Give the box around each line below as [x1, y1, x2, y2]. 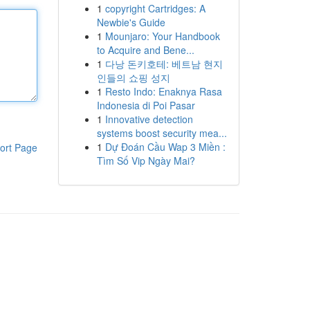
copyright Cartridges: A [104, 1, 206, 15]
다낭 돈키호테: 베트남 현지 [104, 57, 223, 71]
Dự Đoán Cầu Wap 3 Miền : [104, 140, 226, 154]
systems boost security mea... [96, 126, 227, 140]
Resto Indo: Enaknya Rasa [104, 84, 222, 98]
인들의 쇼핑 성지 [96, 71, 170, 84]
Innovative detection [104, 112, 193, 126]
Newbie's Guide [96, 15, 165, 29]
